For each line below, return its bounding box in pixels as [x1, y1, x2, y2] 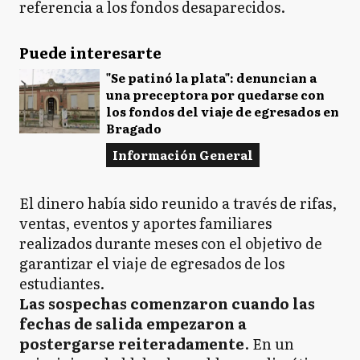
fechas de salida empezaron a [19, 313, 247, 334]
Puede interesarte [19, 42, 162, 63]
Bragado [106, 119, 162, 137]
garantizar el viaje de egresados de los [19, 252, 284, 274]
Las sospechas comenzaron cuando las [19, 292, 315, 314]
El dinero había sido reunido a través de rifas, [19, 192, 337, 214]
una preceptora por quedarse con [106, 85, 325, 104]
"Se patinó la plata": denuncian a [106, 68, 317, 87]
